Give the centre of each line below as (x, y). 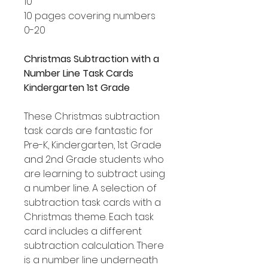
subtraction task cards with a (92, 202)
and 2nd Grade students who (94, 159)
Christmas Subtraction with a (92, 59)
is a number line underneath (91, 260)
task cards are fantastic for (89, 131)
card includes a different (83, 231)
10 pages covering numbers (90, 16)
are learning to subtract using (95, 174)
